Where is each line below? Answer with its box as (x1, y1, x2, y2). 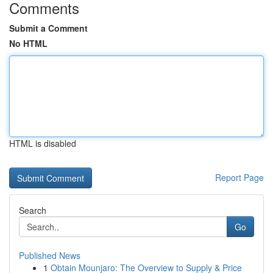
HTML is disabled (9, 137, 76, 149)
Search (19, 204, 46, 216)
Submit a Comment (9, 22, 88, 34)
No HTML (9, 37, 48, 49)
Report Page (215, 171, 264, 183)
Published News (19, 249, 80, 261)
